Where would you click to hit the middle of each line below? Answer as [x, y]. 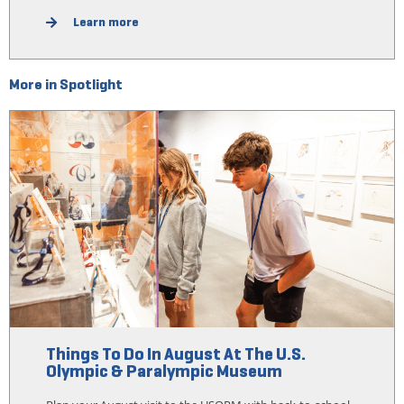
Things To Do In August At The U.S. [175, 353]
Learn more [106, 23]
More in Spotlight [65, 85]
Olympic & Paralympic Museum [164, 370]
